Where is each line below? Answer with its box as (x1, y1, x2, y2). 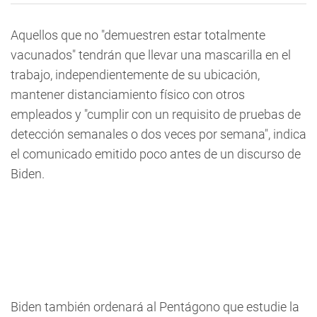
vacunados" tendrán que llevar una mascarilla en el (11, 47, 291, 62)
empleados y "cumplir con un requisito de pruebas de (11, 107, 301, 122)
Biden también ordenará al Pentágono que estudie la (11, 299, 299, 314)
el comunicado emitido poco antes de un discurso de (11, 146, 301, 161)
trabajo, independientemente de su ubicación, (11, 67, 260, 82)
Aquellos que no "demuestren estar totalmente (11, 28, 265, 42)
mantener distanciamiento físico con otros (11, 87, 245, 102)
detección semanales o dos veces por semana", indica (11, 127, 306, 142)
